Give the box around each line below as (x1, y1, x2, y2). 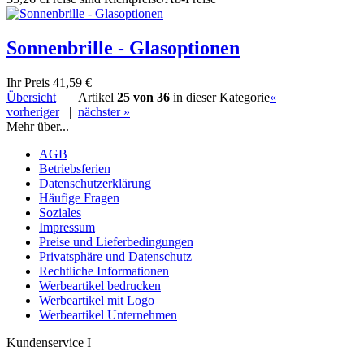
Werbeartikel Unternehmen (39, 307, 177, 322)
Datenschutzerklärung (39, 175, 151, 190)
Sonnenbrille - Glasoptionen (6, 37, 240, 59)
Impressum (39, 219, 95, 234)
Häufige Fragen (39, 190, 119, 205)
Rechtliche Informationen (39, 263, 169, 278)
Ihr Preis (6, 75, 53, 89)
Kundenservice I (6, 335, 91, 349)
